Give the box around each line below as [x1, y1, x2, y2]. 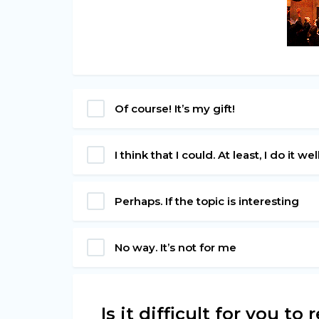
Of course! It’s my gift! [115, 101, 235, 115]
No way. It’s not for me [115, 240, 236, 254]
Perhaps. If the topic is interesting [115, 194, 299, 208]
